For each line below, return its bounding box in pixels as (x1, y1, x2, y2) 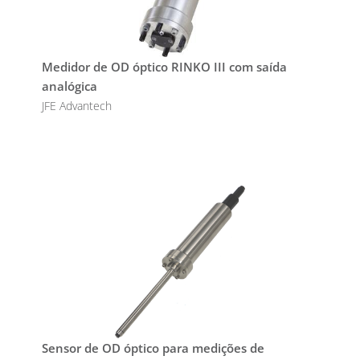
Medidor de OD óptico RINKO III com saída (41, 59, 287, 76)
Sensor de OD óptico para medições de (41, 340, 264, 357)
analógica (41, 78, 97, 95)
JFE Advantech (41, 98, 112, 114)
